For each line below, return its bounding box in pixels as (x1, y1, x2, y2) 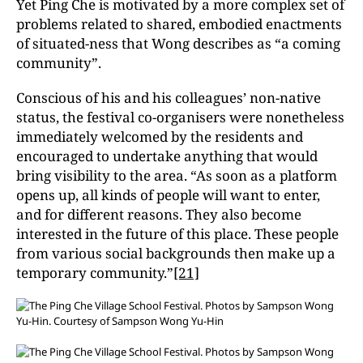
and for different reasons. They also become (16, 205, 301, 224)
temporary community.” (16, 263, 173, 282)
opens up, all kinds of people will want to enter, (16, 186, 320, 204)
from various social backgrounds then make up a (16, 244, 335, 263)
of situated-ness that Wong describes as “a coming (16, 34, 340, 53)
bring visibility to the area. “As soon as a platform (16, 166, 337, 185)
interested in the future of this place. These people (16, 224, 339, 243)
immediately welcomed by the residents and (16, 127, 303, 146)
